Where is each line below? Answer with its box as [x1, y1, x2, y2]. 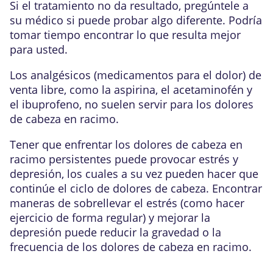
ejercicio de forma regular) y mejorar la [10, 210, 210, 225]
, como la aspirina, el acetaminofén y [64, 82, 252, 97]
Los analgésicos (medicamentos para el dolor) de [10, 68, 261, 82]
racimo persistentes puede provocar [10, 152, 199, 166]
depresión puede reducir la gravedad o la [10, 225, 221, 239]
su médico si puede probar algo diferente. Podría [10, 13, 262, 27]
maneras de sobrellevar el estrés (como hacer [10, 196, 244, 210]
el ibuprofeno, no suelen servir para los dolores [10, 97, 253, 112]
